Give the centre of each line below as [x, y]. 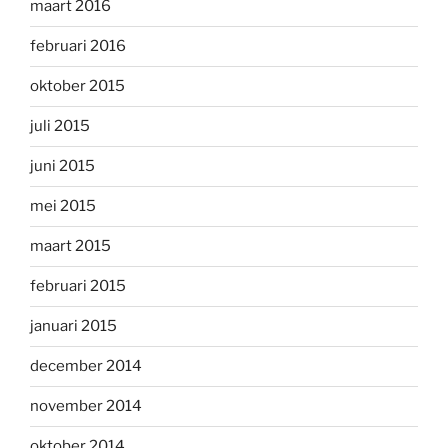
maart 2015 [70, 246]
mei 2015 [63, 206]
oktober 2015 [77, 86]
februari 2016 [78, 46]
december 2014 [86, 366]
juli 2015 [60, 126]
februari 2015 [78, 286]
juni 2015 [62, 166]
